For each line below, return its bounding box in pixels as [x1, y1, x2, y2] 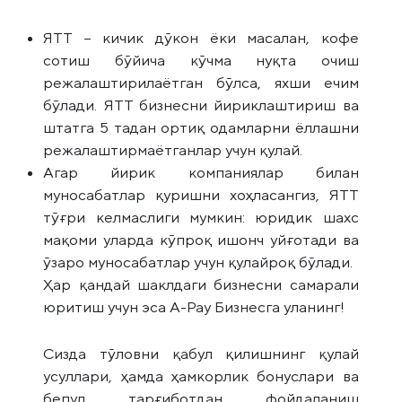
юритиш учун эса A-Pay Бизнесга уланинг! [43, 297, 345, 316]
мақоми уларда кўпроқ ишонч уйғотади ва [43, 230, 359, 249]
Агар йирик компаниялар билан [43, 162, 359, 181]
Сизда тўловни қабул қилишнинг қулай [43, 344, 359, 363]
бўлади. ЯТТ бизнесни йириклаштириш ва [43, 95, 359, 114]
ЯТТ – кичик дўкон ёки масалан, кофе [43, 28, 359, 47]
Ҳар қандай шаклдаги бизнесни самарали [43, 275, 359, 293]
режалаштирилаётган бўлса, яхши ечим [43, 73, 359, 92]
